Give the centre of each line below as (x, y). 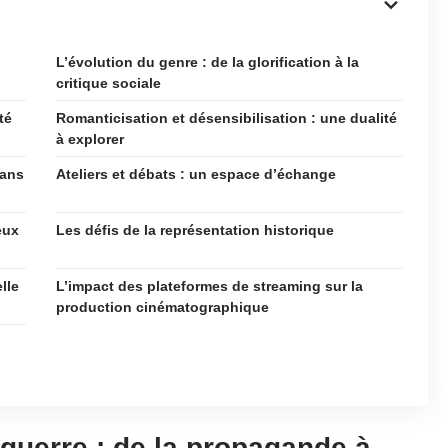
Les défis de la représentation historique (195, 230)
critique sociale (108, 83)
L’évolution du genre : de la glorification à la (207, 62)
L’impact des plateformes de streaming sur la (209, 286)
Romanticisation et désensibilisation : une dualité (226, 118)
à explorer (90, 139)
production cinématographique (162, 307)
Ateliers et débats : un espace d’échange (196, 174)
